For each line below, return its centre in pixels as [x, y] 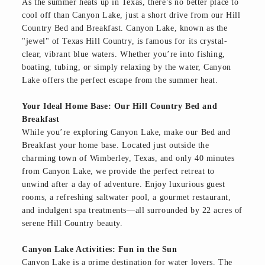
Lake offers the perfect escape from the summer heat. [120, 80]
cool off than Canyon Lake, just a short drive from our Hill [131, 15]
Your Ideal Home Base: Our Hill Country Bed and [120, 106]
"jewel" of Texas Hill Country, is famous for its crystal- [125, 41]
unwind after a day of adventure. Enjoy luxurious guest [124, 185]
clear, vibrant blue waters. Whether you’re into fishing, [124, 54]
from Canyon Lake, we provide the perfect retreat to [118, 172]
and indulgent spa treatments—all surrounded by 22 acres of [132, 211]
